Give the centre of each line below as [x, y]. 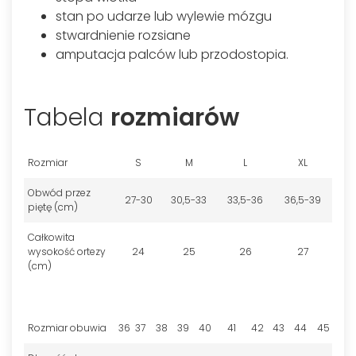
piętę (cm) [53, 207]
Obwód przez [59, 193]
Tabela [67, 118]
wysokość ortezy [67, 252]
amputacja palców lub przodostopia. [172, 54]
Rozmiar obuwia [67, 328]
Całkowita [51, 237]
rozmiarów [175, 118]
